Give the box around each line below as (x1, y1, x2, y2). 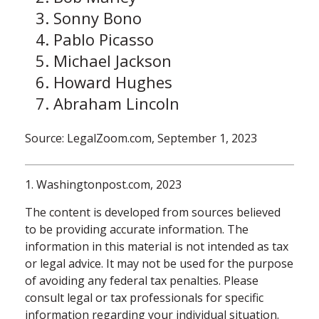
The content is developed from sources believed (25, 204, 281, 220)
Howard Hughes (53, 70, 172, 93)
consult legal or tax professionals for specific (25, 289, 263, 305)
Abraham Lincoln (53, 92, 179, 114)
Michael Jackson (53, 49, 172, 71)
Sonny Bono (53, 6, 142, 28)
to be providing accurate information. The (25, 221, 249, 237)
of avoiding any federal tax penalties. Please (25, 272, 258, 288)
